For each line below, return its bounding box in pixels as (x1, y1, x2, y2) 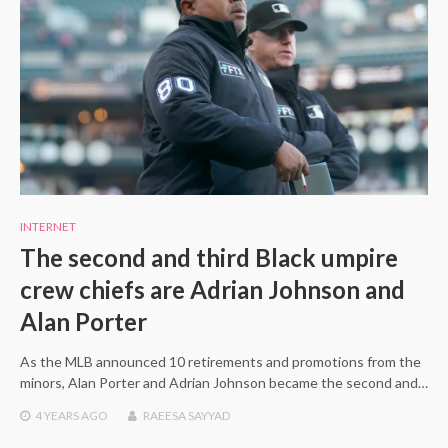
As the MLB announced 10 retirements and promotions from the (20, 353, 421, 371)
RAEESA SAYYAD (143, 408, 230, 424)
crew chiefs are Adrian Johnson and (20, 275, 405, 305)
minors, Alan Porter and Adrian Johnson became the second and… (20, 374, 428, 392)
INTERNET (20, 219, 76, 235)
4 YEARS (35, 408, 79, 424)
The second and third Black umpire (20, 243, 398, 273)
